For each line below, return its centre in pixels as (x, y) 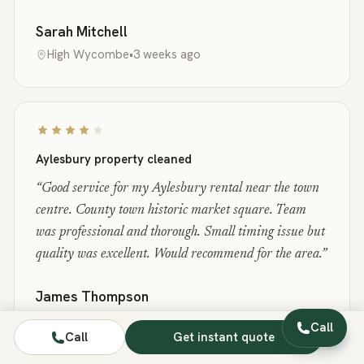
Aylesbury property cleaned (113, 159)
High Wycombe (89, 54)
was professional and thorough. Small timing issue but (180, 233)
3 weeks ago (167, 54)
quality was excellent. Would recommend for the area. (178, 255)
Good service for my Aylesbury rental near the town (180, 189)
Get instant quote (223, 337)
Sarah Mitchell (81, 32)
